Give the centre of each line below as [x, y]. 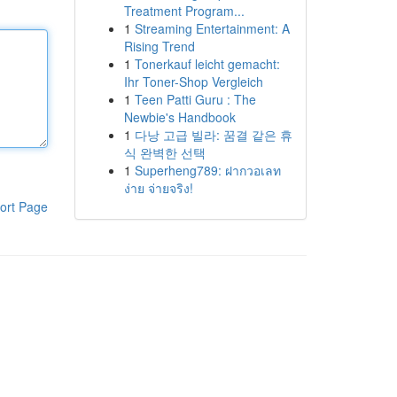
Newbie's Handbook [179, 117]
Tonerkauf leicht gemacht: [207, 64]
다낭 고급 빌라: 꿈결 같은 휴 [213, 135]
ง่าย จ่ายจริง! [158, 188]
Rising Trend [159, 46]
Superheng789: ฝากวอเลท [207, 170]
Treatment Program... [184, 11]
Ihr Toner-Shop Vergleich [193, 82]
